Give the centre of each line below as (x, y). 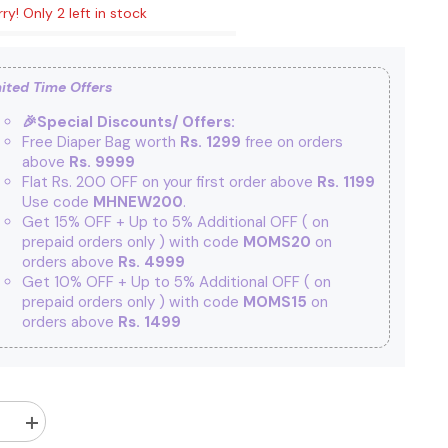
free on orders (291, 141)
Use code (57, 201)
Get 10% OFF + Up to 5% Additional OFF (162, 281)
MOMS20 (278, 241)
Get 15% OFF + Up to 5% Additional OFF (161, 221)
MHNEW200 (137, 201)
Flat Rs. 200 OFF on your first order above (169, 181)
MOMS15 (276, 301)
